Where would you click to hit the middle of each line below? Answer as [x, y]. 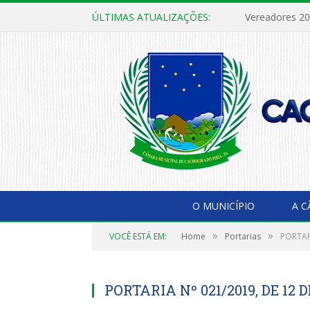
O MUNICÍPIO [224, 206]
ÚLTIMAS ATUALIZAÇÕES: [151, 17]
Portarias [243, 236]
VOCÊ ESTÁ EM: [138, 236]
